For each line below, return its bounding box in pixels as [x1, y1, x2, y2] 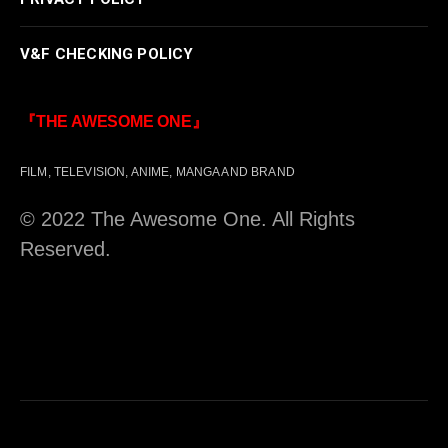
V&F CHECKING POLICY [20, 44, 194, 63]
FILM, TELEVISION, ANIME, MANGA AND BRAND [20, 164, 295, 178]
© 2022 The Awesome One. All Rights [20, 207, 355, 230]
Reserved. [20, 237, 111, 260]
